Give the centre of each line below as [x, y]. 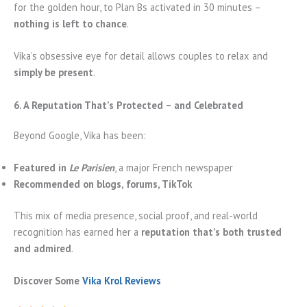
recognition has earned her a [77, 232]
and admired [42, 248]
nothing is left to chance [70, 24]
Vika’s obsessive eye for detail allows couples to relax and [141, 56]
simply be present [53, 73]
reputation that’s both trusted [211, 232]
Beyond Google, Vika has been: [80, 135]
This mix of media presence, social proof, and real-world [136, 215]
